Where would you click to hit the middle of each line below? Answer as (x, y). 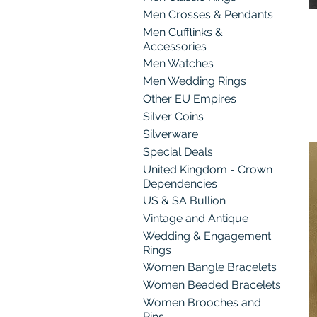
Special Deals (178, 152)
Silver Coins (173, 116)
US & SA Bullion (184, 201)
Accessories (175, 46)
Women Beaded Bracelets (212, 285)
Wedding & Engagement (207, 236)
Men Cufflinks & (183, 32)
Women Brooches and (202, 302)
